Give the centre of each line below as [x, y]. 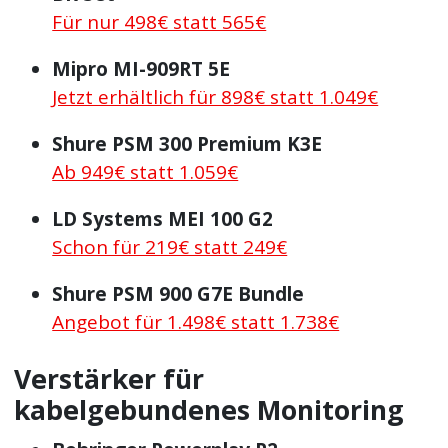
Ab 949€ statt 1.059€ [145, 171]
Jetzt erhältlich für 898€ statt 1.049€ [215, 96]
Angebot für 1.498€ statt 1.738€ [196, 321]
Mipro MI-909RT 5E [141, 68]
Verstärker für [109, 379]
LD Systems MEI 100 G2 [163, 218]
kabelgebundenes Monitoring [209, 410]
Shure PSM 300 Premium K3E [187, 143]
